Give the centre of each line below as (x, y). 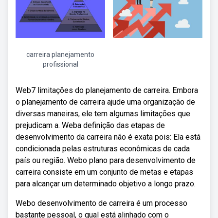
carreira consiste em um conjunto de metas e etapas (104, 172)
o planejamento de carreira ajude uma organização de (105, 102)
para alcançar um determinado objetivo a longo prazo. (106, 184)
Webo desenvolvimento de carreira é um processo (101, 203)
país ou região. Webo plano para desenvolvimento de (106, 160)
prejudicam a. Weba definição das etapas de (90, 125)
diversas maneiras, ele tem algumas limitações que (103, 114)
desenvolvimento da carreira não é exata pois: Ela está (108, 137)
